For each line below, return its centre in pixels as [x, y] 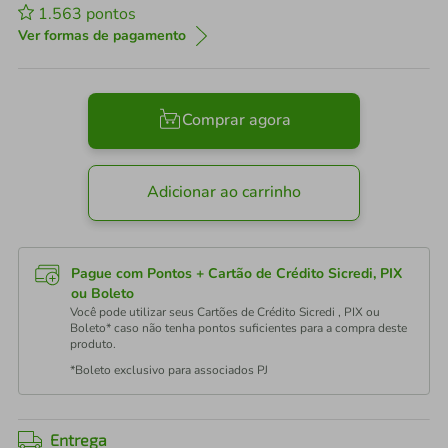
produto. [93, 344]
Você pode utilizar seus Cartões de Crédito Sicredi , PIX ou [225, 312]
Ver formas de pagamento [102, 35]
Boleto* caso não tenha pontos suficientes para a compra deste [238, 328]
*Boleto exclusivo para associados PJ [169, 370]
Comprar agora [236, 120]
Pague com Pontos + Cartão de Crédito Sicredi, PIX [236, 273]
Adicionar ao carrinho [224, 192]
